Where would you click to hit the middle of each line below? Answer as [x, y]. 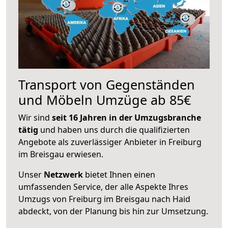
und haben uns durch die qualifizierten [114, 130]
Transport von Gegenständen [107, 84]
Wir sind [35, 117]
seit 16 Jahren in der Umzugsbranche [126, 117]
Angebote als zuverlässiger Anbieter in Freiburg [110, 142]
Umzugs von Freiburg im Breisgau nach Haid [104, 199]
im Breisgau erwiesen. [61, 154]
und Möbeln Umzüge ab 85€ [105, 99]
